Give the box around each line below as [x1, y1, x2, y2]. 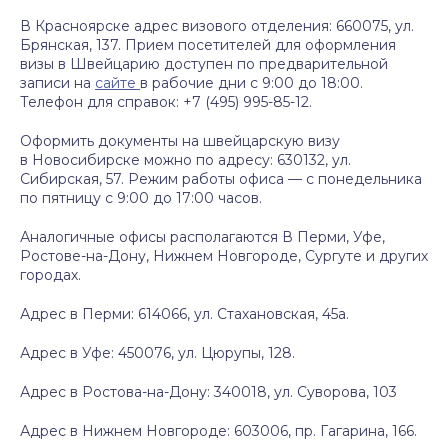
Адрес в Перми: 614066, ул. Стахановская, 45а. [20, 305, 349, 323]
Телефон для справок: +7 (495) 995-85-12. [20, 93, 312, 111]
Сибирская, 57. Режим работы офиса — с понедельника [20, 170, 422, 188]
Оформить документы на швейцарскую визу [20, 132, 340, 150]
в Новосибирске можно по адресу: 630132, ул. [20, 151, 351, 169]
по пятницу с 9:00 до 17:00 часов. [20, 189, 262, 207]
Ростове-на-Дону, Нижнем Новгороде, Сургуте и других [20, 247, 428, 265]
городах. [20, 266, 81, 284]
